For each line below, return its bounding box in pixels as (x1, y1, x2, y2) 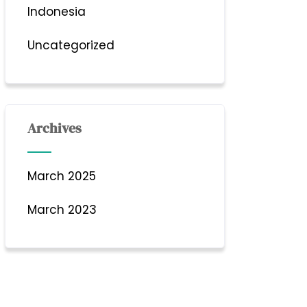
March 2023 (27, 201, 97, 218)
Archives (27, 119, 82, 138)
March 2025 (27, 168, 97, 184)
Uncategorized (27, 37, 115, 53)
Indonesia (27, 3, 86, 20)
